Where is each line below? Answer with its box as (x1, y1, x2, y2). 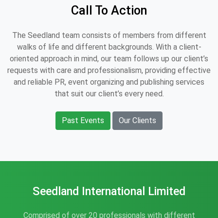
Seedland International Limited (33, 184, 185, 198)
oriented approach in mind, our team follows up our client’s (10, 54, 208, 63)
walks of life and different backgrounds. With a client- (17, 42, 201, 52)
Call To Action (71, 3, 147, 18)
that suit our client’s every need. (54, 89, 164, 98)
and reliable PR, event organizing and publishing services (14, 77, 204, 87)
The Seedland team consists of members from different (12, 31, 206, 40)
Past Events (62, 116, 104, 125)
